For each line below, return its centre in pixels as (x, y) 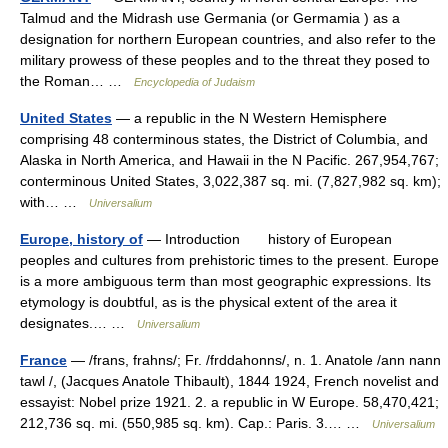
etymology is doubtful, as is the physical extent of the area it (208, 302)
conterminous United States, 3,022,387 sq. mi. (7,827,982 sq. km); (230, 181)
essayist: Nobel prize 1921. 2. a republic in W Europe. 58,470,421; (229, 402)
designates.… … (78, 323)
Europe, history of (81, 239)
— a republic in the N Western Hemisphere (249, 118)
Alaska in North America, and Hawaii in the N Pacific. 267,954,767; (229, 160)
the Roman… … (77, 81)
